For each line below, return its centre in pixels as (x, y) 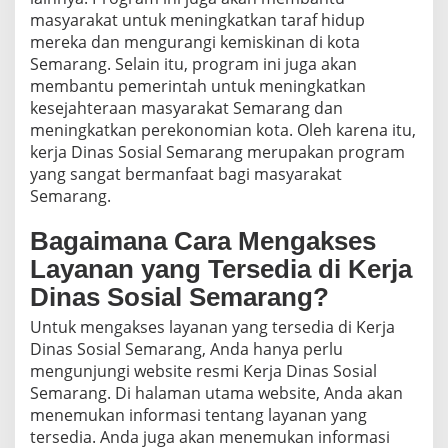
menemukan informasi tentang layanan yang (198, 415)
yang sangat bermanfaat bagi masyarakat (186, 174)
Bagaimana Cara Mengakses (203, 241)
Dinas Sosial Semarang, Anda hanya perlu (186, 349)
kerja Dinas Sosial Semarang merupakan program (217, 152)
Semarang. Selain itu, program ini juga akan (193, 64)
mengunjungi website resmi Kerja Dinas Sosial (203, 371)
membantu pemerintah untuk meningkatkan (198, 86)
